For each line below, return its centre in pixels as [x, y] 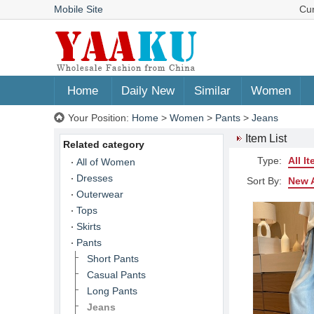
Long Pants [112, 291]
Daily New [148, 91]
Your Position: [100, 118]
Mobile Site [78, 9]
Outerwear [100, 194]
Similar [212, 91]
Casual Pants [116, 275]
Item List [266, 138]
